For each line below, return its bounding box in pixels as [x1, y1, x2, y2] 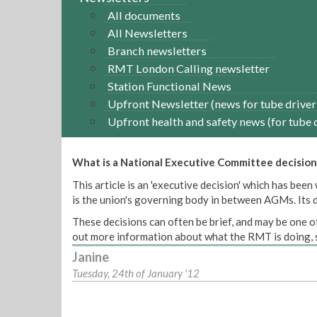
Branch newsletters [108, 43, 207, 57]
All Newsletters [108, 25, 188, 40]
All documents [108, 8, 180, 22]
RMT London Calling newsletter [108, 61, 270, 75]
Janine [72, 249, 109, 265]
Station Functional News [108, 79, 231, 93]
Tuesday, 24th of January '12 [72, 267, 200, 279]
